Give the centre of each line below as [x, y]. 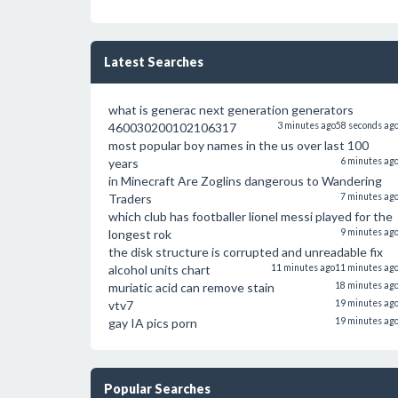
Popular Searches [157, 389]
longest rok [140, 234]
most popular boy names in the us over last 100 [239, 145]
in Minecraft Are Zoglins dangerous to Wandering [245, 181]
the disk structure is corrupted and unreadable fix [246, 252]
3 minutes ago [306, 125]
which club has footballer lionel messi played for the [251, 216]
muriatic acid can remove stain [191, 287]
